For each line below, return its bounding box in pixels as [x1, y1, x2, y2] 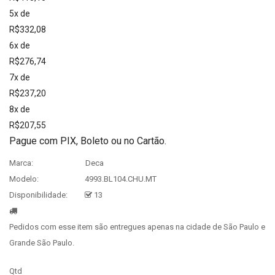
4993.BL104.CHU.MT [83, 174, 157, 184]
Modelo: [9, 174, 39, 184]
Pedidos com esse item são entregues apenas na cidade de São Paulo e [9, 222, 265, 232]
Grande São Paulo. [9, 238, 74, 248]
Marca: [9, 158, 33, 168]
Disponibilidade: [9, 190, 68, 200]
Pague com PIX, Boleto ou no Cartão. [9, 135, 166, 147]
